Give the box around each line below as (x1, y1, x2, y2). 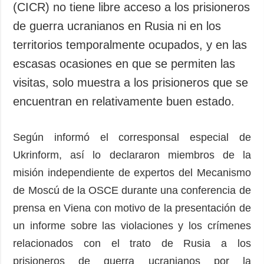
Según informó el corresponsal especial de (13, 131, 251, 143)
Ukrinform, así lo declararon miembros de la (13, 148, 251, 161)
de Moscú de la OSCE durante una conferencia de (13, 184, 251, 196)
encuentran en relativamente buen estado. (13, 94, 235, 108)
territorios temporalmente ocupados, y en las (13, 38, 247, 51)
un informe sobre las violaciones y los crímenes (13, 219, 251, 232)
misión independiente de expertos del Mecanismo (13, 166, 251, 179)
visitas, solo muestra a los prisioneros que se (13, 75, 249, 89)
